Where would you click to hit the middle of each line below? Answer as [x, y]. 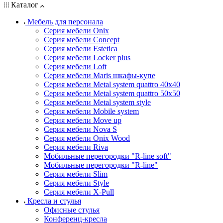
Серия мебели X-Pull [79, 192]
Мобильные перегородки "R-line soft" [108, 156]
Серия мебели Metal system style [97, 102]
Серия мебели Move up [83, 120]
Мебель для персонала [65, 21]
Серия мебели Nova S [80, 129]
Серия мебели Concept [82, 39]
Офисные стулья [72, 210]
